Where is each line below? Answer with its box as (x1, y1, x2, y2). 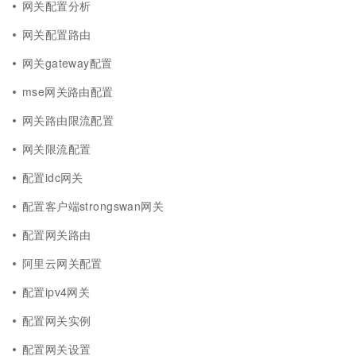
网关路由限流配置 (22, 112, 114, 128)
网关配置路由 (22, 26, 91, 42)
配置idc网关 (22, 169, 83, 185)
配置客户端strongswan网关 (22, 198, 164, 214)
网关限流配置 (22, 141, 91, 157)
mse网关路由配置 (22, 83, 114, 99)
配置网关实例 (22, 312, 91, 328)
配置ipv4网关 (22, 284, 91, 300)
